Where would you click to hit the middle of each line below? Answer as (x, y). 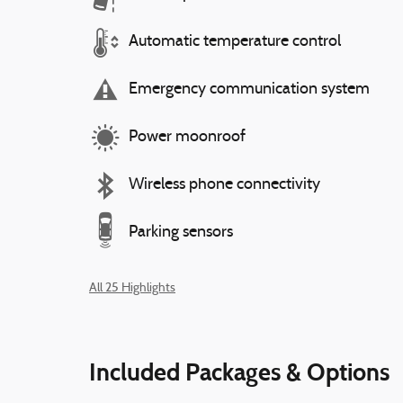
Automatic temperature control (235, 42)
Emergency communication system (249, 90)
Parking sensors (181, 233)
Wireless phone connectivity (224, 185)
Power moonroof (187, 137)
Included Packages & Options (239, 372)
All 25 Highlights (132, 288)
